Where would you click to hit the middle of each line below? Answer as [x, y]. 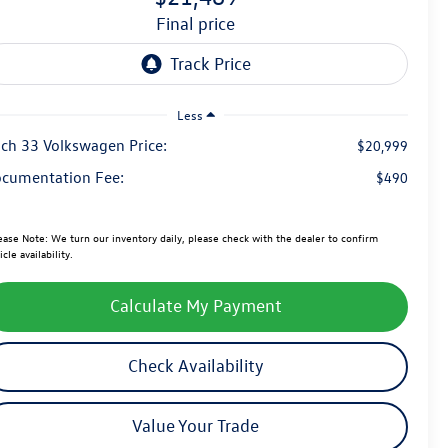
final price [200, 24]
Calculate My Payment [195, 306]
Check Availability [195, 366]
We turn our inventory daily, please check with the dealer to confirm [213, 238]
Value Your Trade [195, 426]
